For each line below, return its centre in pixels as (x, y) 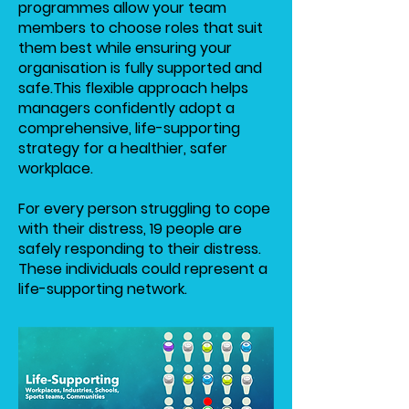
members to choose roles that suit (141, 28)
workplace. (56, 168)
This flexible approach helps (151, 88)
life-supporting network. (103, 289)
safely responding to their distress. (140, 249)
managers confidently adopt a (126, 108)
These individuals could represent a (143, 269)
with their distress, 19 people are (130, 229)
